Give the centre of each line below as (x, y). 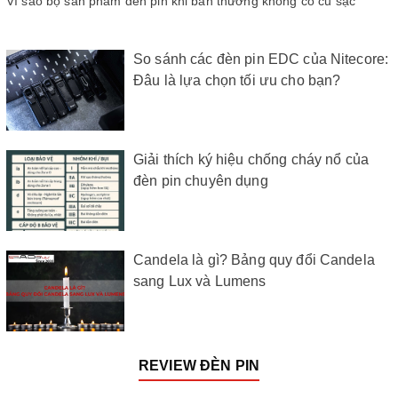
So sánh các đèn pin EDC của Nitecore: (261, 60)
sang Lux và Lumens (200, 282)
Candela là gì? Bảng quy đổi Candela (254, 260)
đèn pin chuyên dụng (201, 181)
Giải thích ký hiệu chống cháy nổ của (251, 160)
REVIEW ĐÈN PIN (199, 366)
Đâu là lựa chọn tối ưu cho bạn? (237, 81)
